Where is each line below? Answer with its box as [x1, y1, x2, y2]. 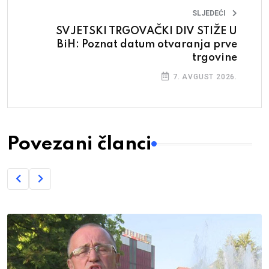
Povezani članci [7, 134, 151, 154]
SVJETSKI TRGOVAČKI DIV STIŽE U [56, 25, 237, 37]
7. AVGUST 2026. [171, 72, 237, 81]
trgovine [192, 52, 237, 63]
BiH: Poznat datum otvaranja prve [57, 38, 237, 50]
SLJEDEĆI [192, 8, 226, 17]
